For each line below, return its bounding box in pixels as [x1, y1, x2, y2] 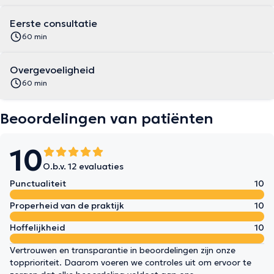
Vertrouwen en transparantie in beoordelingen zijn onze [10, 245, 235, 256]
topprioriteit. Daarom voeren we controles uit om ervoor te [10, 257, 251, 268]
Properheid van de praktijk [10, 200, 124, 211]
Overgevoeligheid [10, 64, 95, 76]
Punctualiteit [10, 178, 66, 189]
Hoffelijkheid [10, 222, 65, 233]
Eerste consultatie [10, 17, 97, 29]
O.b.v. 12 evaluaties [43, 161, 124, 172]
